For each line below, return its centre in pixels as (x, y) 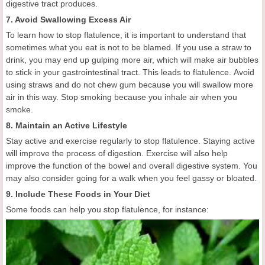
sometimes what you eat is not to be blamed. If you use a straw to (129, 48)
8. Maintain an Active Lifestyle (67, 126)
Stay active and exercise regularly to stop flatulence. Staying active (130, 141)
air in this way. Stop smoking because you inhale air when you (122, 97)
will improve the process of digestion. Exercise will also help (117, 153)
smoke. (20, 110)
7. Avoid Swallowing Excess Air (68, 20)
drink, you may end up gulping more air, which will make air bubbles (132, 60)
